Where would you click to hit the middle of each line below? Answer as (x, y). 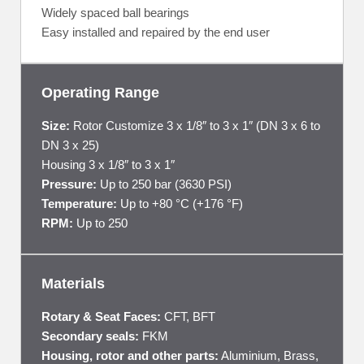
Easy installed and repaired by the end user (156, 32)
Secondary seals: (90, 336)
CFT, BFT (188, 317)
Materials (73, 284)
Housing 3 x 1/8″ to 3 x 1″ (108, 165)
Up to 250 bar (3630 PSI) (164, 184)
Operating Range (100, 93)
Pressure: (69, 184)
